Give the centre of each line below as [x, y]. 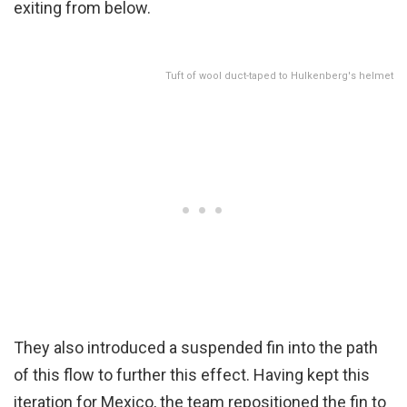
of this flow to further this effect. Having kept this [192, 374]
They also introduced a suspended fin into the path [196, 347]
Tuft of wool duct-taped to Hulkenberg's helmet [279, 75]
